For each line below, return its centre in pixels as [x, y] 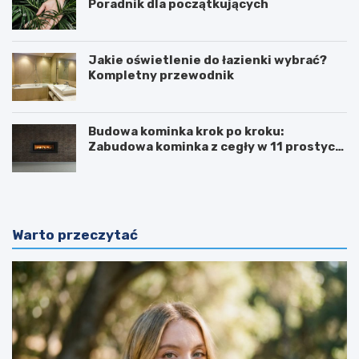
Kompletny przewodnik [161, 75]
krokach [113, 161]
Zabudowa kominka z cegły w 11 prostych [216, 146]
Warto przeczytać [75, 234]
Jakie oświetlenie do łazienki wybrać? [208, 60]
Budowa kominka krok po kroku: [186, 131]
